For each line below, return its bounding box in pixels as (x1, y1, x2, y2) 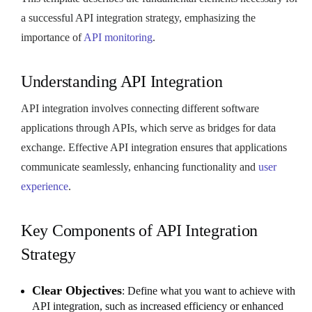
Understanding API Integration (21, 72, 223, 91)
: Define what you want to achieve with (122, 284, 295, 297)
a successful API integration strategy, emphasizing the (21, 11, 256, 24)
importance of (21, 31, 84, 43)
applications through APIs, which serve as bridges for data (21, 121, 276, 134)
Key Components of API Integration (21, 221, 258, 240)
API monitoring (84, 31, 153, 43)
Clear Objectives (32, 283, 122, 297)
